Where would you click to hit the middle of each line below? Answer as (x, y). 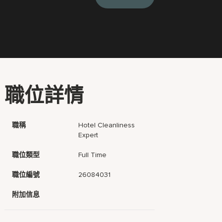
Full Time (93, 155)
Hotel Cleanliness (107, 125)
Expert (88, 135)
